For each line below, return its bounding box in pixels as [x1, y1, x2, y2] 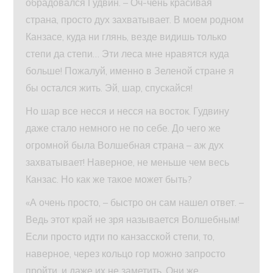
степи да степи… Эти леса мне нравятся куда [26, 47, 230, 60]
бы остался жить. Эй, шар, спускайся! [26, 81, 193, 94]
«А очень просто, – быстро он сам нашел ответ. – [26, 196, 244, 208]
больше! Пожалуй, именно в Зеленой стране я [26, 64, 235, 77]
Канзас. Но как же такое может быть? [26, 172, 193, 185]
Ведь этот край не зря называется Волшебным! [26, 213, 240, 225]
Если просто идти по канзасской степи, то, [26, 230, 215, 243]
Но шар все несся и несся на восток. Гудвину [26, 104, 230, 117]
